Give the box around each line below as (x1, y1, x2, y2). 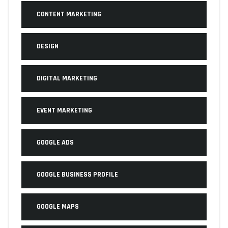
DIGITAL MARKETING (37, 74, 97, 83)
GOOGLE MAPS (37, 202, 79, 212)
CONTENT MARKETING (37, 10, 101, 19)
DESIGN (37, 42, 59, 51)
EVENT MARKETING (37, 106, 92, 116)
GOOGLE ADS (37, 138, 74, 148)
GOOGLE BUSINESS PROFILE (37, 170, 118, 180)
